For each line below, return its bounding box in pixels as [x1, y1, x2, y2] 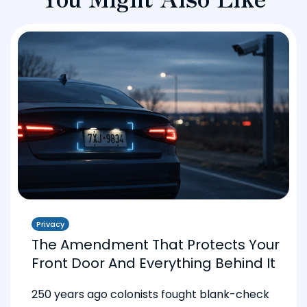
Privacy [36, 219, 64, 230]
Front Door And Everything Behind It [32, 254, 275, 273]
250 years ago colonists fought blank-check [32, 286, 269, 303]
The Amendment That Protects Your [32, 235, 280, 255]
